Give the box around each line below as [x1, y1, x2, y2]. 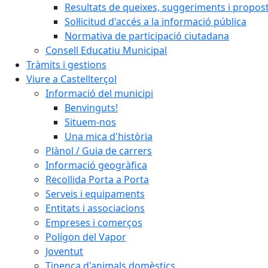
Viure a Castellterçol [26, 72, 117, 86]
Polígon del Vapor [45, 230, 126, 243]
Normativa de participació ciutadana [65, 29, 229, 42]
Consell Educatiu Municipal [45, 44, 167, 57]
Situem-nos [65, 115, 116, 129]
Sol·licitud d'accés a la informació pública [65, 15, 246, 28]
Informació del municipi [45, 87, 153, 100]
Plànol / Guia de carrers [45, 144, 152, 157]
